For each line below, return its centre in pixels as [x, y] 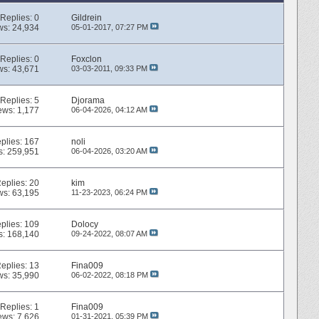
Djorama [88, 101]
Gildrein [86, 18]
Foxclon [86, 59]
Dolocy [84, 225]
